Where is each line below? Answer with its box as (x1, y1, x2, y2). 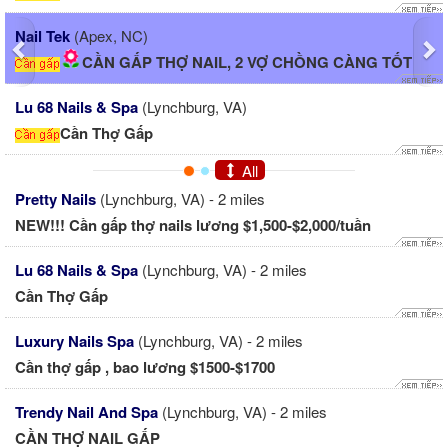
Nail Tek (15, 25, 70, 48)
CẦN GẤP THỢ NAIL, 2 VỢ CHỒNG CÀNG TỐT (82, 51, 412, 74)
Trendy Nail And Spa (15, 401, 158, 424)
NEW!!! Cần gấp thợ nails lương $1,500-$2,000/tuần (15, 214, 371, 237)
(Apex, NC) (74, 25, 148, 47)
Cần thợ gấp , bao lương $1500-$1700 (15, 356, 275, 379)
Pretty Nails (15, 188, 96, 211)
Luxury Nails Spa (15, 330, 134, 353)
